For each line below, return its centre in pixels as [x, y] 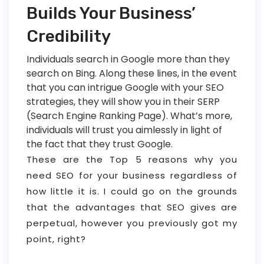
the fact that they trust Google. [100, 144]
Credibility [69, 36]
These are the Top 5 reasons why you [132, 159]
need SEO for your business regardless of [132, 175]
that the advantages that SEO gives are [132, 207]
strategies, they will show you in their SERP [123, 101]
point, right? [56, 239]
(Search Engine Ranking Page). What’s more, [129, 115]
